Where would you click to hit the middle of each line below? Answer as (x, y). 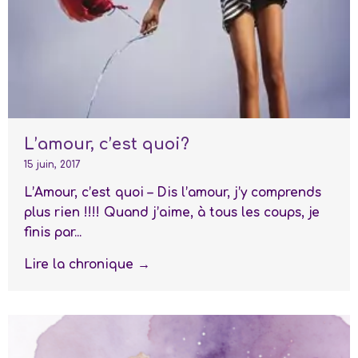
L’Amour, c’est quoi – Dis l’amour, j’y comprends (173, 192)
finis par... (53, 232)
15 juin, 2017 (52, 164)
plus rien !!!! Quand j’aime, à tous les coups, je (172, 212)
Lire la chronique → (87, 264)
